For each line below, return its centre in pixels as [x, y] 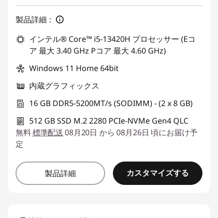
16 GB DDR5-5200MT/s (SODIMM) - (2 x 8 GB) [111, 103]
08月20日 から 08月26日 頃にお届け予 [131, 132]
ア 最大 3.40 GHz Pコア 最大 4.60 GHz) [98, 50]
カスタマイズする [158, 173]
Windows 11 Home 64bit [74, 68]
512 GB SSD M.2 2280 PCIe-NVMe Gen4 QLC [109, 120]
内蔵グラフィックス [64, 85]
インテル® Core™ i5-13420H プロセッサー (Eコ [112, 39]
